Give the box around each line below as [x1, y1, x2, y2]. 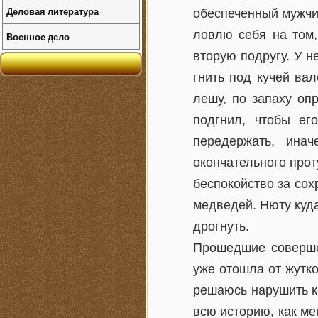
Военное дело [6, 30, 70, 43]
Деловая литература [6, 4, 99, 18]
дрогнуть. [193, 219, 249, 234]
